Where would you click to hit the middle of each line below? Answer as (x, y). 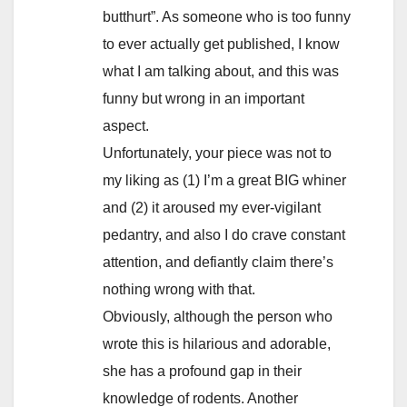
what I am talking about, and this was (221, 72)
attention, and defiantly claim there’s (218, 263)
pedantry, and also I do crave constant (224, 235)
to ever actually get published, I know (221, 45)
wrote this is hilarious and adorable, (217, 344)
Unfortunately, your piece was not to (217, 154)
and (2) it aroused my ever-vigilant (212, 208)
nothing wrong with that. (179, 290)
